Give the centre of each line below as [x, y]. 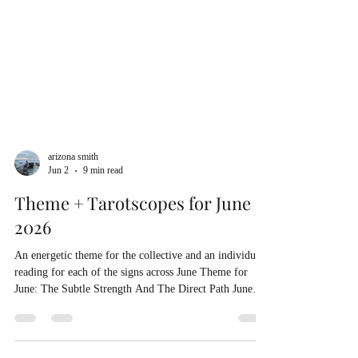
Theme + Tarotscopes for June [133, 299]
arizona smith [73, 253]
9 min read [103, 266]
